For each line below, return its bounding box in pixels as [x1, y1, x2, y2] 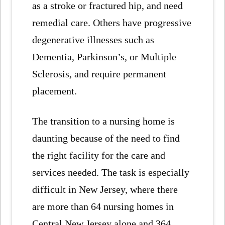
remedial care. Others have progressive [32, 17, 192, 29]
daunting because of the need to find [32, 133, 180, 144]
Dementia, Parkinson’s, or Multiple [32, 51, 177, 63]
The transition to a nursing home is [32, 116, 175, 127]
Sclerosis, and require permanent [32, 68, 167, 80]
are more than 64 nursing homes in [32, 201, 174, 212]
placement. [32, 85, 77, 97]
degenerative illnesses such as [32, 34, 155, 46]
